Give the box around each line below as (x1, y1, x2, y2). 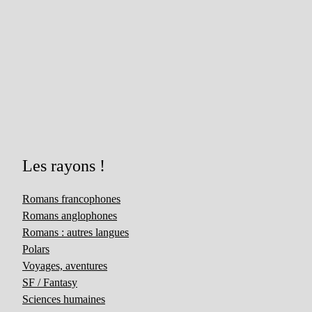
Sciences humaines (22, 293, 106, 305)
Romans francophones (22, 193, 121, 205)
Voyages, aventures (22, 260, 108, 272)
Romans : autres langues (22, 226, 130, 238)
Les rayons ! (22, 157, 106, 175)
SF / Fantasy (22, 276, 78, 288)
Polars (22, 243, 50, 255)
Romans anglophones (22, 210, 118, 221)
